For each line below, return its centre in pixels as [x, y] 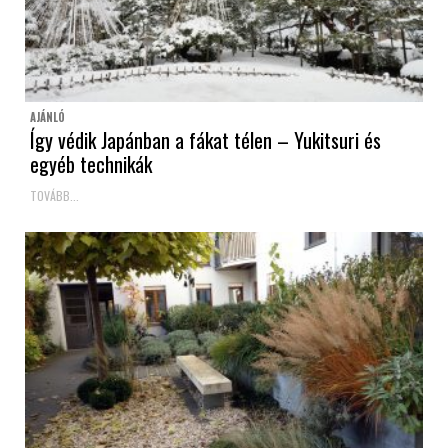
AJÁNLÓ [47, 117]
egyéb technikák [91, 164]
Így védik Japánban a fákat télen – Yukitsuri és [205, 140]
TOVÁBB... [54, 196]
